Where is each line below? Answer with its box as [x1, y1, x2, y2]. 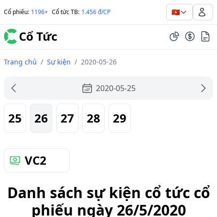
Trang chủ [4, 57, 37, 66]
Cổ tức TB [52, 8, 78, 16]
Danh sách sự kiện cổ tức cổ [7, 183, 210, 202]
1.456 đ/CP [81, 8, 110, 16]
